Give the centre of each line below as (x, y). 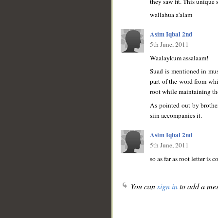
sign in (167, 186)
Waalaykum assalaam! (179, 58)
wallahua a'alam (171, 15)
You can (143, 186)
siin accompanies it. (176, 115)
